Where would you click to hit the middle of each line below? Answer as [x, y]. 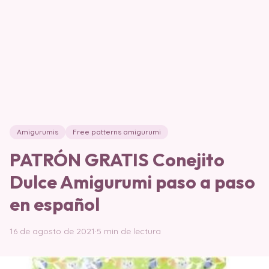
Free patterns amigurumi [117, 132]
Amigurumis [38, 132]
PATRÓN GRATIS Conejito [117, 160]
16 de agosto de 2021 [52, 231]
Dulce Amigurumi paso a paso [132, 182]
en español [55, 204]
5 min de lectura [129, 231]
